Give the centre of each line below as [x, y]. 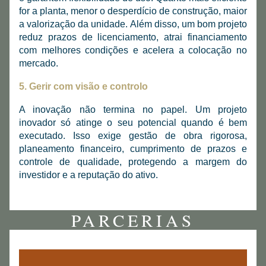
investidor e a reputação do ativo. [88, 175]
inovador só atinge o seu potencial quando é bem [133, 123]
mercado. [39, 63]
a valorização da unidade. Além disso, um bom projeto [133, 24]
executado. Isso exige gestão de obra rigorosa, [133, 136]
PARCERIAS [133, 220]
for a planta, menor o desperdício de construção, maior [133, 11]
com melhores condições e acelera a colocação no [133, 50]
